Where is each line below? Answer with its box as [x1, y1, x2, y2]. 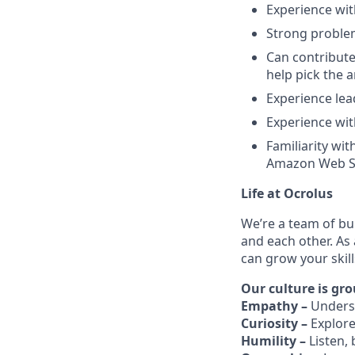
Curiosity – [241, 315, 311, 332]
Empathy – [241, 297, 311, 315]
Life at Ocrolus [241, 185, 333, 202]
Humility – [241, 332, 309, 349]
